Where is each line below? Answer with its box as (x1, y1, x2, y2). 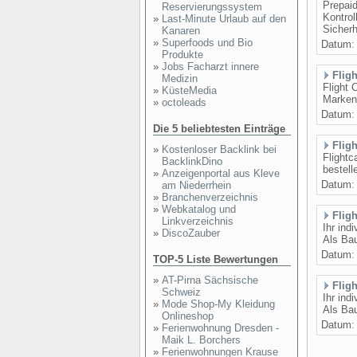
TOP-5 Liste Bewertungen (153, 253, 278, 265)
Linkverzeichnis (162, 215, 233, 227)
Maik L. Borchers (162, 334, 241, 346)
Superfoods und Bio (162, 37, 253, 49)
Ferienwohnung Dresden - (162, 322, 279, 334)
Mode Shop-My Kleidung (162, 298, 275, 310)
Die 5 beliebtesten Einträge (153, 123, 285, 135)
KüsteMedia (162, 84, 217, 96)
